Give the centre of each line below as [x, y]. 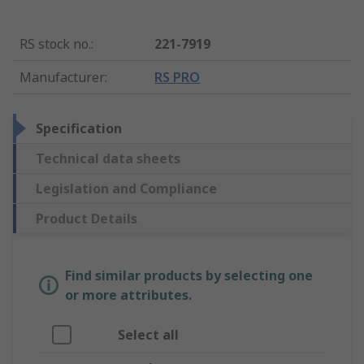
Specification [79, 129]
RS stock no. [55, 44]
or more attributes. [128, 295]
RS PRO [178, 78]
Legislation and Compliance [126, 189]
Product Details [87, 219]
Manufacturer [62, 78]
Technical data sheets [108, 159]
